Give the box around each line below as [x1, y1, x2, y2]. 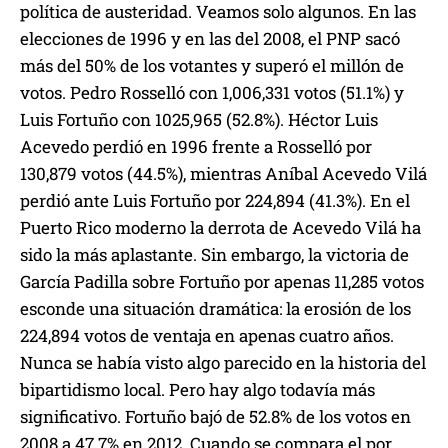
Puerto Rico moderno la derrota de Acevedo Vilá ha [20, 216, 421, 240]
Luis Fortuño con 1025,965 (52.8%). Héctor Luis [20, 108, 378, 132]
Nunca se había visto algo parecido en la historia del [20, 351, 426, 375]
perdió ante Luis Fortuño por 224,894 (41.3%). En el [20, 189, 410, 213]
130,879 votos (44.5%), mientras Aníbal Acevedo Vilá [20, 162, 427, 186]
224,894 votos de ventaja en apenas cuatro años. [20, 324, 394, 348]
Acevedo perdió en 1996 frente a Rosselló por [20, 135, 372, 159]
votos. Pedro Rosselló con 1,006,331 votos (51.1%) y [20, 81, 404, 105]
